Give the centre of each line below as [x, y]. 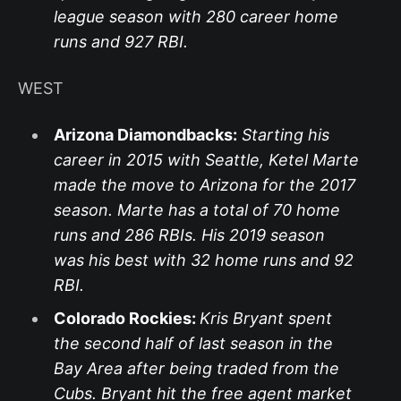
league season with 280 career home [196, 17]
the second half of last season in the [193, 344]
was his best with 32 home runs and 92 [203, 260]
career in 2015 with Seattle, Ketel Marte [206, 160]
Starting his [285, 135]
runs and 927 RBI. [120, 42]
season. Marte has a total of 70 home [196, 210]
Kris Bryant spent [265, 319]
